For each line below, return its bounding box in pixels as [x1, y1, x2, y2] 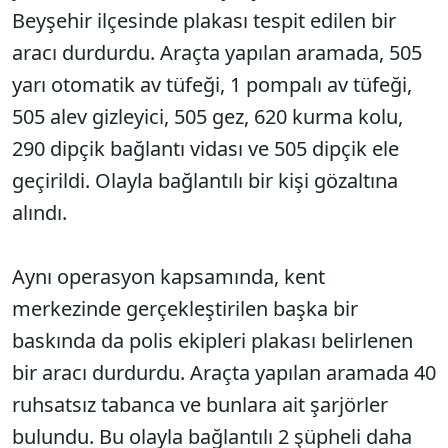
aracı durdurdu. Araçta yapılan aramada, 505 [12, 39, 422, 66]
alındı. [12, 199, 67, 226]
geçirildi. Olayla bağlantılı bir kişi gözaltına [12, 167, 398, 194]
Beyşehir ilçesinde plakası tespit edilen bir [12, 7, 396, 34]
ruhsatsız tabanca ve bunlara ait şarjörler [12, 391, 388, 418]
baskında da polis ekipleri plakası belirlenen [12, 327, 413, 354]
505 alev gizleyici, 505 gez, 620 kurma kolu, [12, 103, 403, 130]
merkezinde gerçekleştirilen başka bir [12, 295, 358, 322]
